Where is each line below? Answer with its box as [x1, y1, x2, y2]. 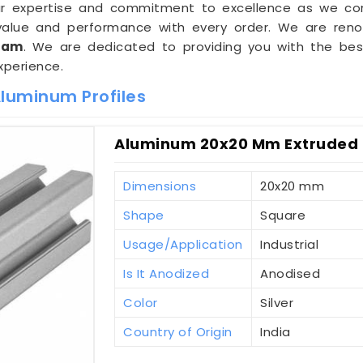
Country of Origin [123, 323, 233, 341]
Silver [260, 294, 294, 312]
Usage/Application [123, 236, 243, 254]
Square [260, 207, 306, 224]
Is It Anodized [123, 265, 210, 283]
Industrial [260, 236, 319, 254]
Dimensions [123, 177, 197, 195]
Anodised [260, 265, 321, 283]
